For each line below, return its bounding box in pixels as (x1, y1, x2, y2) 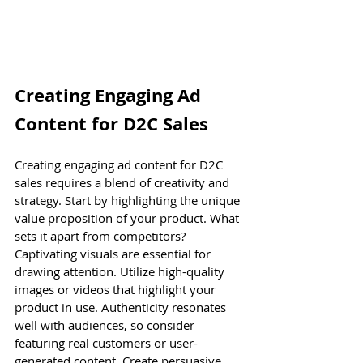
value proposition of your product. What (15, 209, 242, 226)
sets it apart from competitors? (15, 227, 189, 244)
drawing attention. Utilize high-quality (15, 263, 228, 280)
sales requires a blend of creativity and (15, 173, 233, 190)
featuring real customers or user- (15, 334, 198, 351)
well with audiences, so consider (15, 316, 198, 333)
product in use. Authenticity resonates (15, 298, 229, 315)
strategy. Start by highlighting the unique (15, 191, 243, 208)
